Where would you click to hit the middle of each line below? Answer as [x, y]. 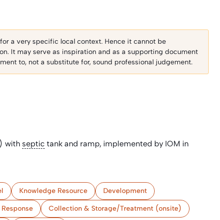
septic [33, 144]
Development [125, 191]
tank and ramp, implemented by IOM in [117, 144]
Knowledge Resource [53, 191]
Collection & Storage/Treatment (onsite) [115, 208]
